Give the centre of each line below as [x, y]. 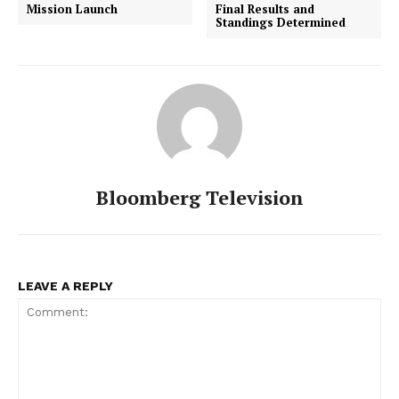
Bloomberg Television [199, 198]
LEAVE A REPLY [65, 286]
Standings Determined [281, 23]
